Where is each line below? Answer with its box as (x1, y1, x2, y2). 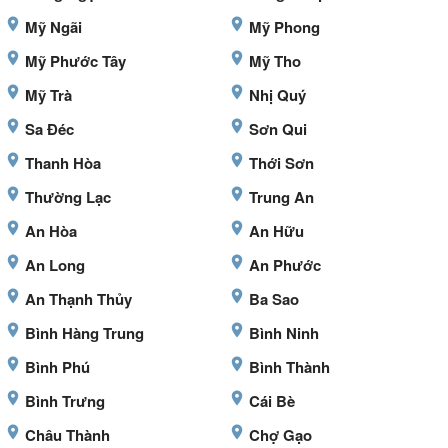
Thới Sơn (249, 152, 314, 175)
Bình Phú (25, 356, 90, 379)
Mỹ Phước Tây (25, 50, 126, 73)
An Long (25, 254, 85, 277)
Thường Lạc (25, 186, 111, 209)
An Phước (249, 254, 321, 277)
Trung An (249, 186, 314, 209)
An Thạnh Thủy (25, 288, 132, 311)
